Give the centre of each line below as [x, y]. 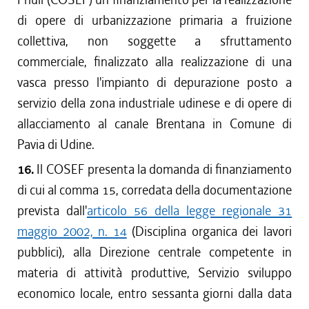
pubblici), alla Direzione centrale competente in [154, 252]
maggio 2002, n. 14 [72, 231]
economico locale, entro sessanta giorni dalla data [154, 293]
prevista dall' [52, 211]
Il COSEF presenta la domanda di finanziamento [165, 169]
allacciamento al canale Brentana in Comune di [154, 124]
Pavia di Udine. [56, 144]
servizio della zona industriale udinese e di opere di [154, 103]
